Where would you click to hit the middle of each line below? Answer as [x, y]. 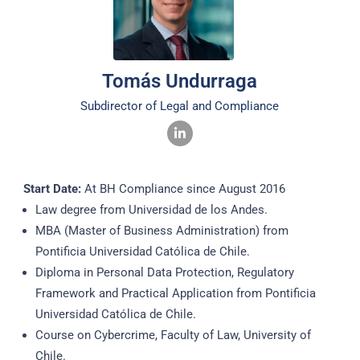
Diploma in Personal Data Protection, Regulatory [164, 273]
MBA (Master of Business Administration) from [162, 231]
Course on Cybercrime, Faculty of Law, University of [173, 335]
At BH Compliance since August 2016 [183, 189]
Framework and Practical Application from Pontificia [175, 294]
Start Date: [52, 189]
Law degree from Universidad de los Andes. [151, 210]
